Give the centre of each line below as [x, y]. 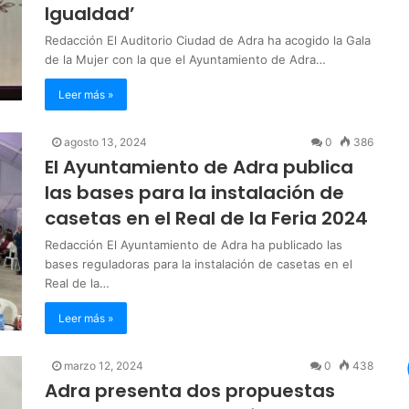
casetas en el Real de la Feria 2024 [206, 218]
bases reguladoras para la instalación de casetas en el [199, 263]
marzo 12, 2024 [104, 365]
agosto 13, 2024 [105, 142]
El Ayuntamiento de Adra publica [199, 167]
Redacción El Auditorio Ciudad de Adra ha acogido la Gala [208, 40]
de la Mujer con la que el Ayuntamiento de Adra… [185, 59]
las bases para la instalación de [194, 192]
